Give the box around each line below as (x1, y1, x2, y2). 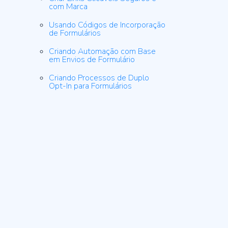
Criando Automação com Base (48, 46, 156, 57)
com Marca (48, 1, 88, 12)
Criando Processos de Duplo (48, 72, 149, 83)
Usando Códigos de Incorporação (48, 19, 165, 31)
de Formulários (48, 27, 101, 39)
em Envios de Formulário (48, 54, 135, 65)
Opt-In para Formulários (48, 80, 132, 92)
